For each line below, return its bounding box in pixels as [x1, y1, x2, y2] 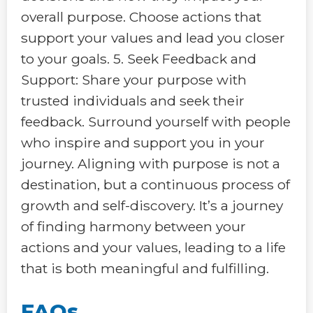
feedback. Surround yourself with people [21, 112, 291, 130]
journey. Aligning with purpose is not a [21, 154, 280, 172]
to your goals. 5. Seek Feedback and [21, 50, 256, 67]
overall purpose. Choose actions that [21, 8, 261, 25]
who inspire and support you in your [21, 133, 265, 151]
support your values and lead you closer [21, 29, 285, 46]
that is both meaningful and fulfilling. [21, 259, 269, 277]
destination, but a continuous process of [21, 175, 290, 193]
